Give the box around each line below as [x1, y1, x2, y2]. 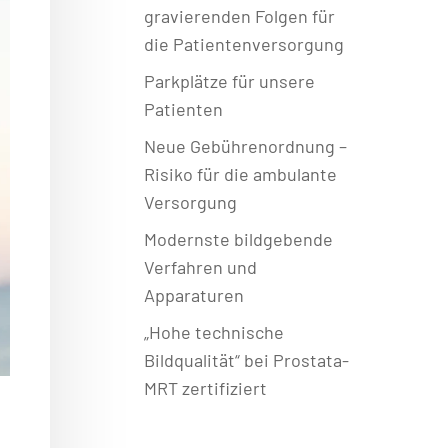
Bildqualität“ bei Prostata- [143, 349, 349, 371]
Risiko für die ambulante [143, 163, 337, 185]
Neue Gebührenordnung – [143, 135, 347, 157]
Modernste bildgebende [143, 228, 333, 250]
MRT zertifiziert [143, 377, 267, 399]
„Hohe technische [143, 321, 284, 343]
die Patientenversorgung [143, 33, 344, 55]
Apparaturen [143, 284, 244, 306]
